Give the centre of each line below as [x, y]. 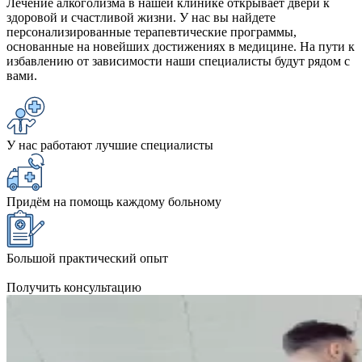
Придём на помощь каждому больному [114, 201]
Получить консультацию [74, 287]
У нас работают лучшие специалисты [110, 145]
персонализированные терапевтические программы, [152, 32]
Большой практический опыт [87, 258]
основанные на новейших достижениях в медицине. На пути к [181, 46]
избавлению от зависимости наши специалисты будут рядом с [178, 61]
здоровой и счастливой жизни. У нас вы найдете [141, 17]
